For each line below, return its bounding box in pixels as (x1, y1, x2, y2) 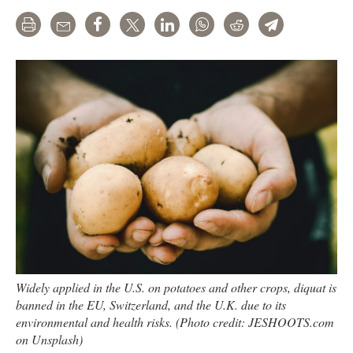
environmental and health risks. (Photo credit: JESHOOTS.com (16, 313, 334, 330)
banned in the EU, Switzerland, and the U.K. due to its (16, 295, 286, 313)
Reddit (243, 18, 277, 35)
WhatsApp (208, 18, 262, 35)
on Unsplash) (16, 330, 83, 347)
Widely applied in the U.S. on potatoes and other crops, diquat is (16, 278, 336, 295)
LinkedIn (173, 18, 220, 35)
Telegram (277, 18, 325, 35)
